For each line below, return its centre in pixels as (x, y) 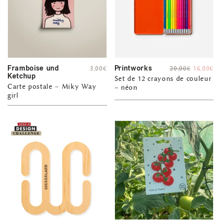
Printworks (133, 69)
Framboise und (33, 69)
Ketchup (22, 76)
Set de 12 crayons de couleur (163, 79)
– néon (126, 88)
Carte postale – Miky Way (52, 87)
